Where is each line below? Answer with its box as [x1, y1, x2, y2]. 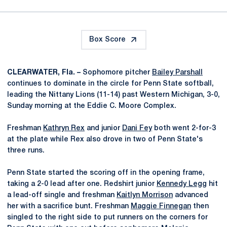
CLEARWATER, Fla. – [7, 69, 81, 76]
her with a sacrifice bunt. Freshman [7, 203, 131, 210]
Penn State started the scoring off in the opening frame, [7, 169, 205, 176]
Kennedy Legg [157, 180, 207, 187]
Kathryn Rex [43, 125, 85, 132]
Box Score [89, 36, 126, 43]
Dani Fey [122, 125, 152, 132]
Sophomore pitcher [81, 69, 152, 76]
